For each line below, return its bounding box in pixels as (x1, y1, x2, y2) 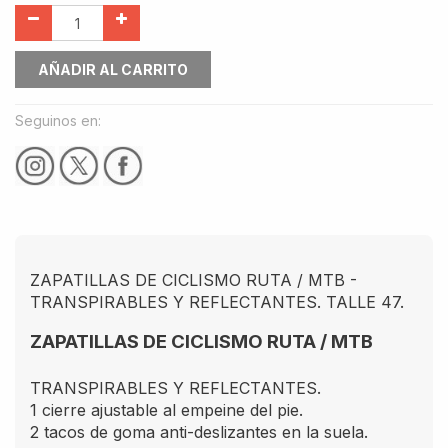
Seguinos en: (15, 112, 101, 130)
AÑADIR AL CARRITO (38, 61, 188, 78)
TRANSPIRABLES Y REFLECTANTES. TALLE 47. (30, 291, 404, 312)
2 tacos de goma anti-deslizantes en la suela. (30, 421, 368, 442)
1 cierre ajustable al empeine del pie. (30, 399, 303, 420)
